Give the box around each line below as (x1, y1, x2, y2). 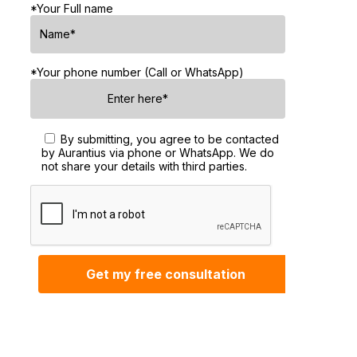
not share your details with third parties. (41, 159, 247, 173)
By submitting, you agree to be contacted (60, 131, 279, 146)
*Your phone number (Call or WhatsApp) (29, 65, 244, 79)
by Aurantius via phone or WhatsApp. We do (41, 145, 274, 159)
